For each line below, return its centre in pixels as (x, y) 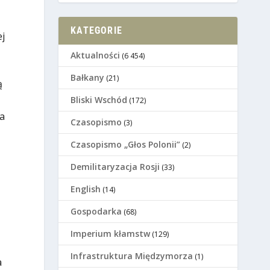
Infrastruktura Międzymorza (132, 256)
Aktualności (96, 55)
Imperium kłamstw (111, 234)
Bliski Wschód (99, 100)
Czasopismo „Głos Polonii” (126, 145)
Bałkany (88, 78)
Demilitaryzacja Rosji (115, 167)
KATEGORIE (96, 31)
